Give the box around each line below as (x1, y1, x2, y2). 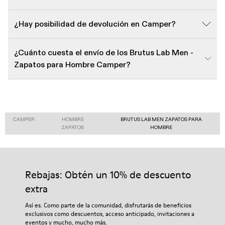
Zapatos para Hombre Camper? (14, 59, 131, 69)
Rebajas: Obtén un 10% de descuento (25, 167, 191, 182)
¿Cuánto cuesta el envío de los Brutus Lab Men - (14, 47, 193, 57)
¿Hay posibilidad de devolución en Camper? (14, 19, 176, 29)
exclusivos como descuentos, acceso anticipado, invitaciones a (25, 209, 194, 218)
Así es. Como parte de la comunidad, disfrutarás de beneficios (25, 200, 191, 209)
